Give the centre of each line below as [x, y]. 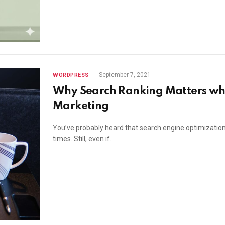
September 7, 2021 [125, 75]
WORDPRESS [71, 75]
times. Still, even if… [84, 138]
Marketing [81, 106]
